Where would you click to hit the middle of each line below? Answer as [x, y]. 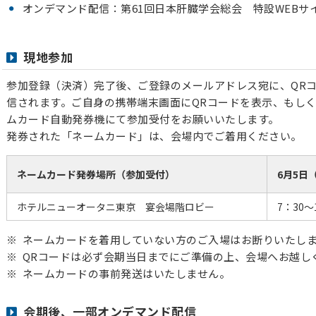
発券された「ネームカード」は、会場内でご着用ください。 [154, 136]
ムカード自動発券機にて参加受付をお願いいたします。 [143, 119]
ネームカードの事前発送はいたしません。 [126, 273]
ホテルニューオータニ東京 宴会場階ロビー [116, 207]
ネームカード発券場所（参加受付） [96, 174]
